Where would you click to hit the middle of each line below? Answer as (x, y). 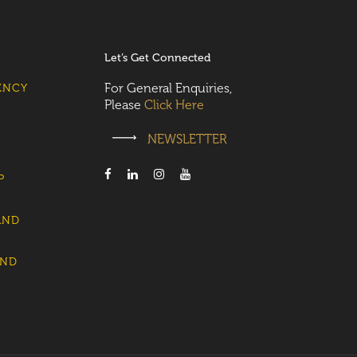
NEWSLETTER (186, 139)
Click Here (174, 105)
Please (124, 105)
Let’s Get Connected (157, 58)
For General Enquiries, (168, 88)
